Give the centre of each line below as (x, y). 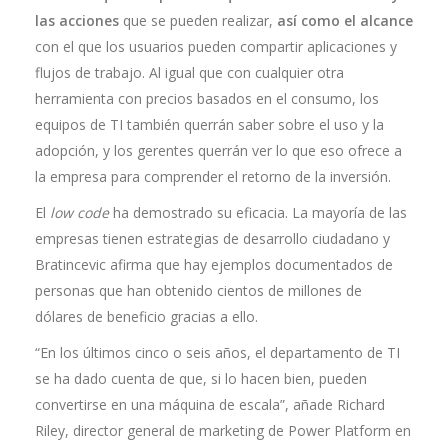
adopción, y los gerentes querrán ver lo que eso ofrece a (218, 150)
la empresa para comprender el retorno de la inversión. (213, 176)
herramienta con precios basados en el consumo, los (207, 98)
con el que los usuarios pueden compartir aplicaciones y (216, 46)
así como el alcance (345, 20)
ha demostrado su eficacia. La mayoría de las (258, 212)
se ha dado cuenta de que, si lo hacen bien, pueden (201, 378)
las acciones (77, 20)
